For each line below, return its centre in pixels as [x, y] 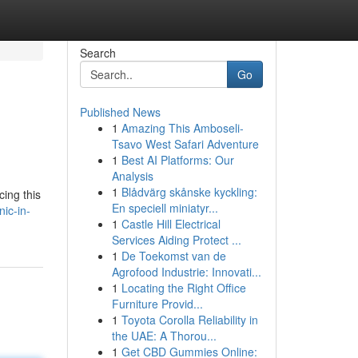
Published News [120, 112]
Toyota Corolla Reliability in [189, 320]
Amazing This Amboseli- [182, 128]
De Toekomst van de [173, 256]
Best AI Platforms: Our [177, 160]
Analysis [132, 176]
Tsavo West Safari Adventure [185, 144]
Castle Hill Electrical [171, 224]
